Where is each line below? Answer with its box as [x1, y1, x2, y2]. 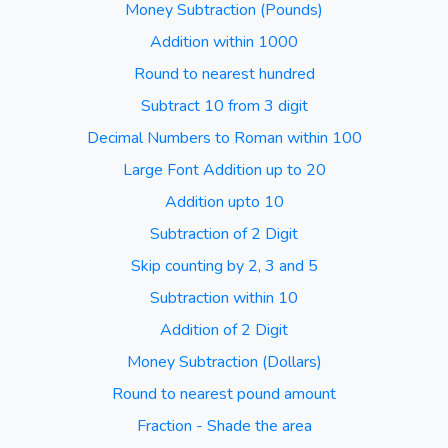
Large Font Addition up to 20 [122, 159, 326, 181]
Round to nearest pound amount [112, 383, 336, 405]
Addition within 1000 [150, 31, 298, 53]
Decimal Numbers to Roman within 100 [86, 127, 362, 149]
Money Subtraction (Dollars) [126, 351, 322, 373]
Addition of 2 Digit [160, 319, 288, 341]
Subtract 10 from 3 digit [140, 95, 308, 117]
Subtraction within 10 [150, 287, 298, 309]
